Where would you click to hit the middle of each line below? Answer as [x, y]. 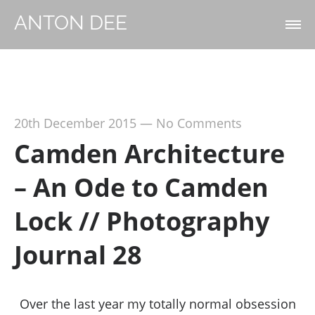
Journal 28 [78, 255]
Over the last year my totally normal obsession [157, 304]
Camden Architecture [149, 154]
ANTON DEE [70, 22]
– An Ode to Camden [141, 187]
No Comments [199, 123]
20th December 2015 [75, 123]
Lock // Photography [141, 221]
